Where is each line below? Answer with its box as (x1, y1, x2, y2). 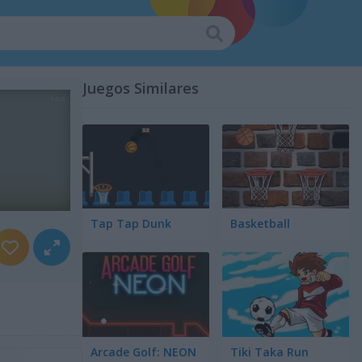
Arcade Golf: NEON (90, 343, 196, 360)
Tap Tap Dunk (90, 216, 171, 232)
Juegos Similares (82, 78, 199, 98)
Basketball (229, 216, 290, 232)
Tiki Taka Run (229, 343, 309, 360)
